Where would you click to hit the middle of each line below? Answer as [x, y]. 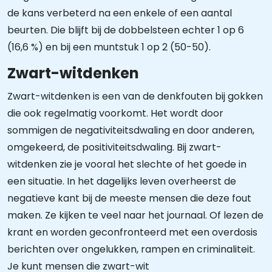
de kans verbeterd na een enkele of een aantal [120, 13]
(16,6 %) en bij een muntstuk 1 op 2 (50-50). [109, 47]
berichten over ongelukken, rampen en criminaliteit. [131, 249]
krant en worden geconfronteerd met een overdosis [132, 232]
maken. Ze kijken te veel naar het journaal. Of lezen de [135, 215]
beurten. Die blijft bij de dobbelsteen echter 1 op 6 [126, 30]
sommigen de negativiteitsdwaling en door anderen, [131, 130]
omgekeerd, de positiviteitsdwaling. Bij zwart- [114, 147]
